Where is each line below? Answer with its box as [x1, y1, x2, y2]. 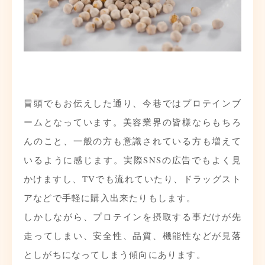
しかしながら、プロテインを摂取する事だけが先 [24, 210, 241, 222]
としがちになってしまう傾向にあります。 [24, 248, 206, 260]
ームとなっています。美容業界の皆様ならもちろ [24, 115, 241, 128]
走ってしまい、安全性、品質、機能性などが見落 [24, 229, 241, 241]
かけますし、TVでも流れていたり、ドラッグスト [24, 172, 241, 185]
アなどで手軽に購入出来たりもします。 [24, 191, 196, 203]
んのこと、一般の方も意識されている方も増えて [24, 134, 241, 147]
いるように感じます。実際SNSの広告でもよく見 [24, 153, 241, 166]
